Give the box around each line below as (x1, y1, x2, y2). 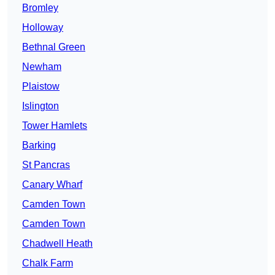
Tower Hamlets (22, 120, 87, 131)
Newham (22, 61, 61, 72)
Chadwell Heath (22, 238, 93, 249)
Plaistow (22, 81, 60, 92)
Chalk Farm (22, 258, 73, 269)
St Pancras (22, 160, 70, 171)
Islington (22, 101, 59, 112)
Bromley (22, 2, 58, 14)
